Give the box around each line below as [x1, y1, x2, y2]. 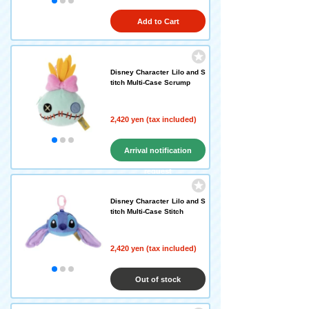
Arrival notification [124, 146, 192, 154]
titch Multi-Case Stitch [110, 208, 183, 215]
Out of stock [135, 275, 181, 283]
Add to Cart [137, 17, 179, 26]
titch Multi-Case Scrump [110, 79, 190, 86]
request [144, 167, 172, 175]
